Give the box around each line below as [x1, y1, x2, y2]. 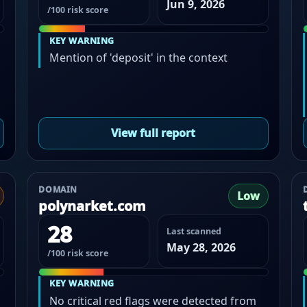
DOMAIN [38, 183, 77, 195]
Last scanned [166, 225, 221, 237]
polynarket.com [38, 196, 147, 215]
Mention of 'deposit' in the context [49, 50, 228, 66]
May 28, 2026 [166, 240, 236, 255]
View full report [111, 125, 196, 141]
